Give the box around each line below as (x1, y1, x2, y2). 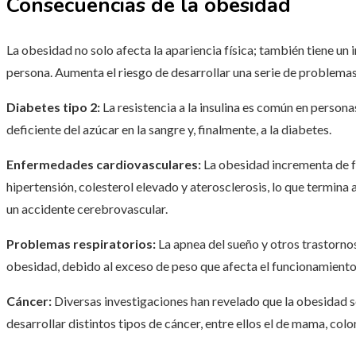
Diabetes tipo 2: (6, 99, 100, 115)
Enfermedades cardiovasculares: (6, 157, 201, 172)
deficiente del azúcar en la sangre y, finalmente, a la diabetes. (6, 122, 331, 137)
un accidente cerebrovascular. (6, 201, 168, 217)
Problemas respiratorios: (6, 236, 156, 252)
